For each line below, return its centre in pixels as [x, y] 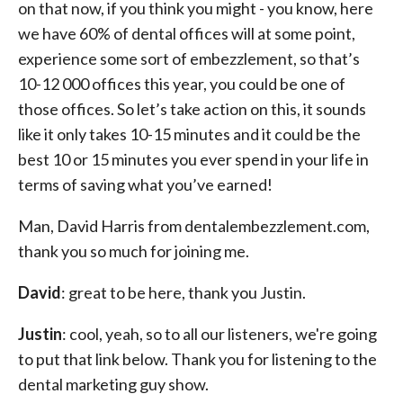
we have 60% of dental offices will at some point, [187, 33]
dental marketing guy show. [113, 384]
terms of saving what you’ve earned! [145, 184]
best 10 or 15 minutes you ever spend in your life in [193, 159]
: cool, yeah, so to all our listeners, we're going [219, 334]
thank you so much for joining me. [134, 251]
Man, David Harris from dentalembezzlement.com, [194, 226]
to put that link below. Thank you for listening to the [197, 359]
